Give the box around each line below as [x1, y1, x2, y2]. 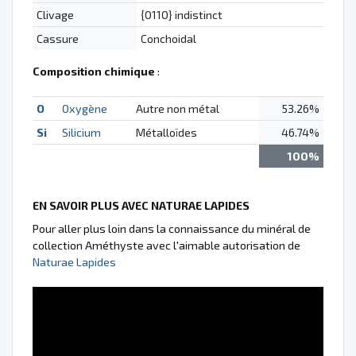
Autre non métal [135, 102, 219, 116]
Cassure [36, 32, 79, 46]
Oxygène [61, 102, 107, 116]
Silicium [61, 126, 101, 140]
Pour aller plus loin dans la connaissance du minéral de [33, 222, 311, 236]
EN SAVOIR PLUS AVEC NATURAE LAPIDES [33, 199, 250, 213]
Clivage [36, 8, 74, 22]
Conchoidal [140, 32, 196, 46]
